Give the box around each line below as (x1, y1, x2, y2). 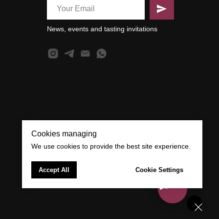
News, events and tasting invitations (47, 25, 157, 33)
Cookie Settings (135, 166, 183, 174)
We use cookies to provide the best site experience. (31, 142, 191, 151)
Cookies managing (31, 130, 97, 138)
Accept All (39, 166, 69, 174)
